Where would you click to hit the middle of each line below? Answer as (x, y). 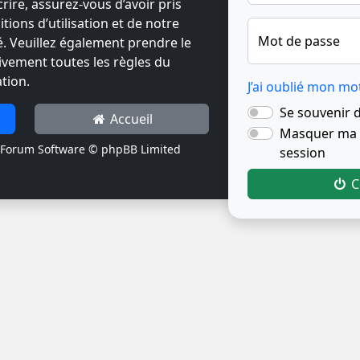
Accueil (130, 119)
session (303, 153)
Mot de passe (299, 41)
